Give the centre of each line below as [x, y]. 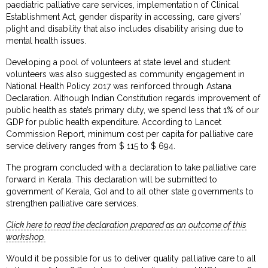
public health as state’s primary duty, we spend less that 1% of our [133, 110]
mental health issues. [46, 40]
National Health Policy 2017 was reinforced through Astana [119, 86]
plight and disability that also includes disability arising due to [125, 28]
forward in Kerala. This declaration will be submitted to [112, 179]
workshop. [26, 237]
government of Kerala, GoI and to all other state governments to [130, 191]
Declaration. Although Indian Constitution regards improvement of [133, 98]
